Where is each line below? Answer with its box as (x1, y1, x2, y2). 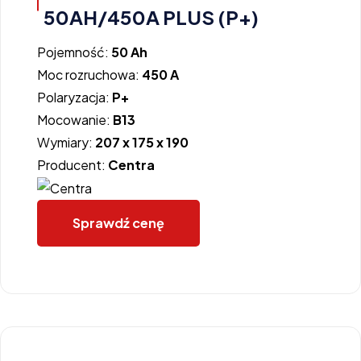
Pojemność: (37, 43, 111, 60)
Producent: (37, 156, 108, 173)
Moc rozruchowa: (37, 65, 142, 83)
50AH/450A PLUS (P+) (44, 4, 259, 29)
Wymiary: (37, 133, 95, 151)
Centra (108, 156, 155, 173)
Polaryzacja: (37, 88, 112, 106)
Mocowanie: (37, 110, 113, 128)
